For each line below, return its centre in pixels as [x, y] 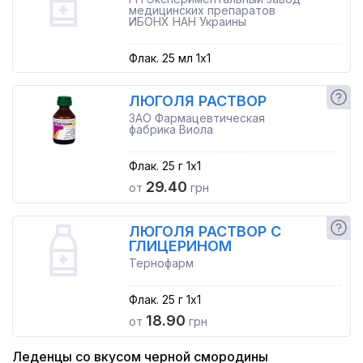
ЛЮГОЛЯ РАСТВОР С [205, 231]
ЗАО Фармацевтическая [196, 118]
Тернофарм [161, 263]
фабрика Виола [171, 129]
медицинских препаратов [202, 10]
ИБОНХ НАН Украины [187, 21]
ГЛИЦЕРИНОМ [180, 246]
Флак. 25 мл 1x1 [169, 58]
